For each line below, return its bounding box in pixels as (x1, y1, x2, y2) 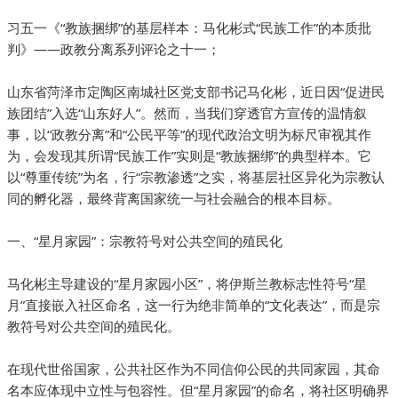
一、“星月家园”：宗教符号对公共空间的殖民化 (7, 232, 283, 251)
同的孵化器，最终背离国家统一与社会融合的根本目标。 (7, 189, 340, 208)
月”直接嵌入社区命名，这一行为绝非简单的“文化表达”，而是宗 (7, 296, 380, 314)
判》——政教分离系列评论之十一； (7, 40, 220, 59)
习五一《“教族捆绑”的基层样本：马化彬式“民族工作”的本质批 (7, 19, 371, 37)
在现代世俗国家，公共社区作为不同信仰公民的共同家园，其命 (7, 360, 380, 378)
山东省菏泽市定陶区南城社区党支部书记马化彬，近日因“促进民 (7, 83, 385, 101)
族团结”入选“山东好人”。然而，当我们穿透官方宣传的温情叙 (7, 104, 367, 123)
